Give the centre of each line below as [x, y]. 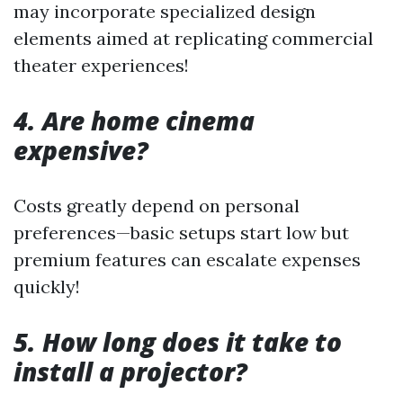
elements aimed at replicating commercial [193, 38]
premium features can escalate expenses [187, 260]
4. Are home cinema [134, 121]
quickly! [47, 287]
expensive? [81, 150]
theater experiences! [101, 65]
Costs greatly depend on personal [157, 206]
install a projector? [130, 372]
